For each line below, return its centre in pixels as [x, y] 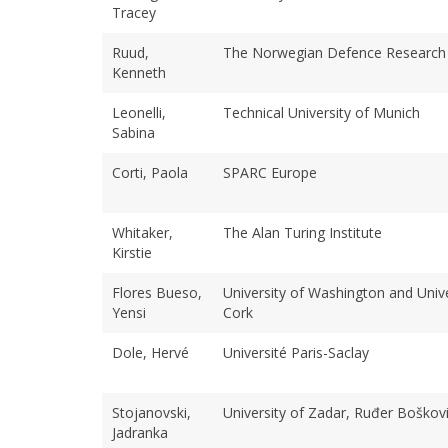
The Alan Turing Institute [302, 232]
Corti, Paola [150, 172]
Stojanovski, [151, 412]
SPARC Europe [270, 172]
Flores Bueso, [157, 292]
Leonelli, [139, 112]
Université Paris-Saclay [296, 352]
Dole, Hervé [150, 352]
